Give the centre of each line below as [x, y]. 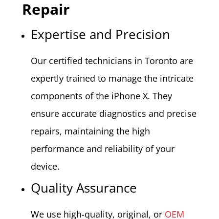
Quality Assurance [84, 187]
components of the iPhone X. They [101, 96]
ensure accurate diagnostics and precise [113, 113]
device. [45, 166]
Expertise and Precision [100, 34]
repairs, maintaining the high [90, 131]
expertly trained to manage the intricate [112, 78]
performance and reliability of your [102, 148]
